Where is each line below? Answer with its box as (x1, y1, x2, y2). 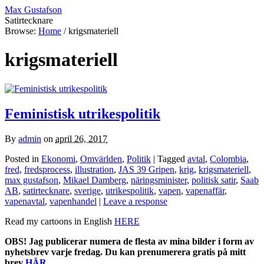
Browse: (5, 26, 36, 36)
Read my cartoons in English (5, 216, 114, 226)
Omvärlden (80, 153, 122, 164)
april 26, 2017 (55, 133, 107, 144)
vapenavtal (5, 196, 45, 206)
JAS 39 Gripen (118, 164, 174, 174)
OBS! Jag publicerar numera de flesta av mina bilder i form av (5, 236, 254, 246)
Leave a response (103, 196, 167, 206)
